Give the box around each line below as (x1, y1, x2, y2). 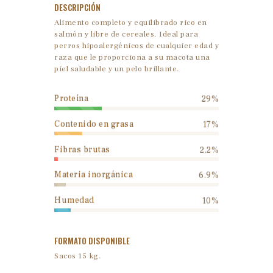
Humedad (54, 195, 94, 207)
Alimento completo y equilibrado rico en (54, 17, 207, 27)
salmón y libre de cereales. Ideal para (54, 29, 198, 39)
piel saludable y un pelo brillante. (54, 63, 180, 74)
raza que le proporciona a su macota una (54, 52, 210, 62)
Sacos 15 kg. (54, 250, 101, 261)
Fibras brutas (54, 144, 110, 155)
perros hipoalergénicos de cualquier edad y (54, 40, 219, 51)
